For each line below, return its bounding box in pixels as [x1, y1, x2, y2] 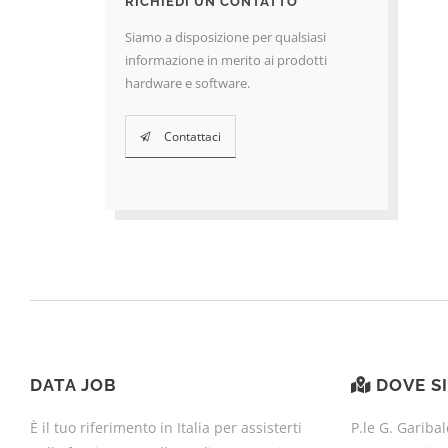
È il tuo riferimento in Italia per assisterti [30, 418, 302, 438]
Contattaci [163, 127, 221, 145]
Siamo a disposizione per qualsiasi [124, 27, 326, 46]
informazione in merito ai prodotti [124, 50, 327, 69]
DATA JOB [30, 375, 117, 396]
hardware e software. [124, 73, 250, 92]
